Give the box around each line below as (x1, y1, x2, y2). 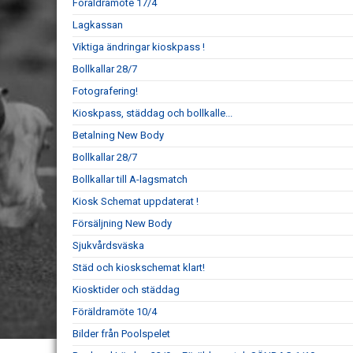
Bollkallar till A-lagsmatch (72, 173, 188, 185)
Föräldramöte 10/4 (72, 306, 157, 318)
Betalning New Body (72, 129, 164, 141)
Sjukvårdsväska (72, 240, 144, 251)
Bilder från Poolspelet (72, 328, 170, 340)
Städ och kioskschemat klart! (72, 262, 205, 273)
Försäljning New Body (72, 217, 172, 229)
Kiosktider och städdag (72, 284, 180, 295)
